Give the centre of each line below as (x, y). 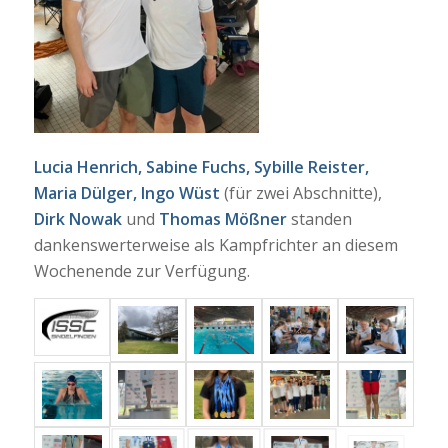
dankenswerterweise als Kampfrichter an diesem (215, 245)
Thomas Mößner (222, 219)
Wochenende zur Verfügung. (141, 271)
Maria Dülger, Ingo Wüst (126, 193)
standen (319, 219)
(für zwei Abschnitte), (300, 193)
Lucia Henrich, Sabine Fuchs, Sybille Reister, (201, 167)
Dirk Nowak (77, 219)
